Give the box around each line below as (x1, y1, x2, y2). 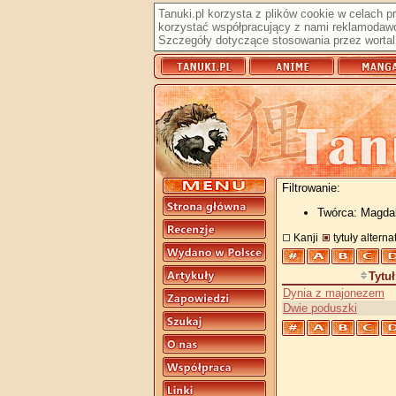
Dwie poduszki (283, 301, 357, 315)
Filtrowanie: (282, 181, 340, 194)
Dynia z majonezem (283, 286, 385, 300)
